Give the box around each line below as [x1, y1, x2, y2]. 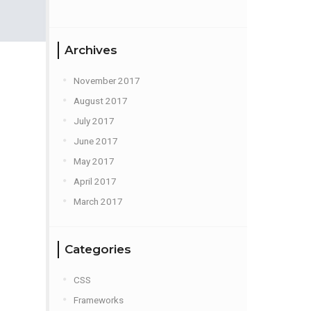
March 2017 [74, 196, 123, 207]
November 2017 [74, 75, 140, 86]
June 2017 [74, 135, 118, 146]
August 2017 [74, 95, 128, 106]
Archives [65, 43, 117, 57]
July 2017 [74, 115, 115, 126]
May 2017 [74, 155, 115, 167]
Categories [65, 242, 131, 256]
